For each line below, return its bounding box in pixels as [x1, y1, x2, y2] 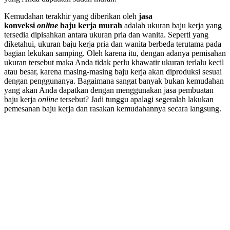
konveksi [4, 21, 37, 30]
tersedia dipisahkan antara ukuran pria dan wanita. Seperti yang [4, 30, 208, 39]
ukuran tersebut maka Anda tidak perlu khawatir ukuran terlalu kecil [4, 57, 224, 67]
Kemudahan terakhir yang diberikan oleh [4, 11, 139, 21]
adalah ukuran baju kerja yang [122, 21, 222, 30]
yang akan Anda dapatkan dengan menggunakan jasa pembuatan [4, 85, 214, 94]
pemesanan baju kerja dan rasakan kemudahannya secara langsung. [4, 104, 221, 113]
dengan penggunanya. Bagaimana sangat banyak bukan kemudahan [4, 76, 224, 85]
